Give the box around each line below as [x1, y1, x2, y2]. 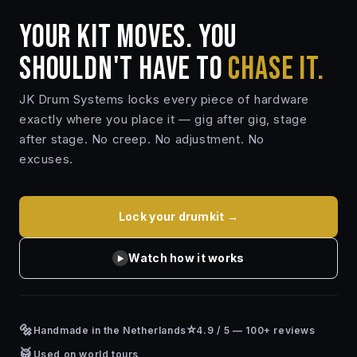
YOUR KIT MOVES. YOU [19, 18, 237, 57]
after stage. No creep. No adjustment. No [19, 131, 265, 147]
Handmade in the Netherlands [33, 324, 186, 336]
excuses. [19, 151, 73, 167]
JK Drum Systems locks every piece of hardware [19, 92, 310, 108]
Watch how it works [128, 251, 245, 265]
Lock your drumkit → [118, 210, 239, 224]
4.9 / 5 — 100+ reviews [196, 324, 316, 336]
